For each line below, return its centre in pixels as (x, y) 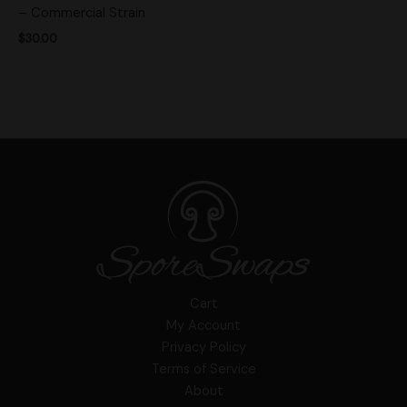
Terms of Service (203, 370)
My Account (203, 326)
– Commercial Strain (82, 13)
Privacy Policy (203, 348)
